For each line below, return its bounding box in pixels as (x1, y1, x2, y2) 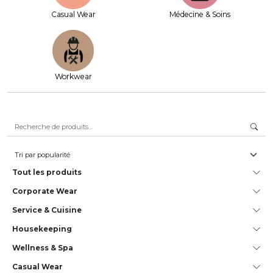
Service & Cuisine (12, 205, 82, 214)
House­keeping (12, 224, 72, 233)
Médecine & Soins (169, 10, 230, 19)
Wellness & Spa (12, 243, 73, 252)
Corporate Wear (12, 186, 77, 196)
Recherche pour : (7, 117, 68, 126)
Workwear (54, 72, 92, 81)
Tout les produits (12, 168, 82, 177)
